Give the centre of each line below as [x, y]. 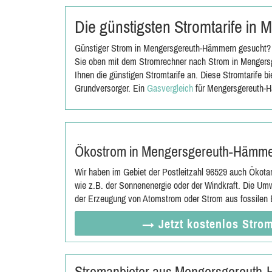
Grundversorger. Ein [111, 88]
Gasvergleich [170, 88]
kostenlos [214, 224]
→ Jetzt [164, 224]
